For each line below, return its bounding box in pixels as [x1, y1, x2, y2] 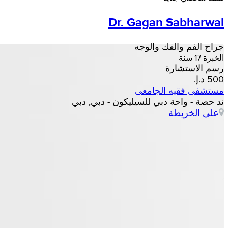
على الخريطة [168, 107, 219, 118]
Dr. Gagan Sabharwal [108, 13, 224, 31]
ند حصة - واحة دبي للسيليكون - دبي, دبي [72, 96, 224, 107]
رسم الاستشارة [165, 62, 224, 73]
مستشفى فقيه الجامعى [135, 84, 224, 96]
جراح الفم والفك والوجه [134, 41, 224, 52]
